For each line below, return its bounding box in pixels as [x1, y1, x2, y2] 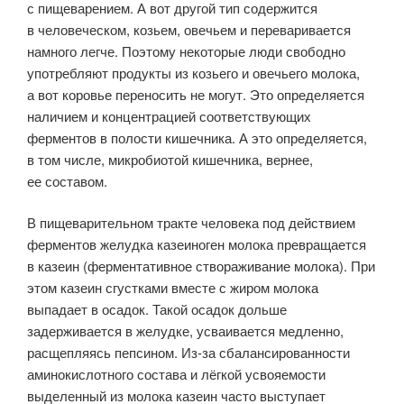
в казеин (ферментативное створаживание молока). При [27, 256, 375, 276]
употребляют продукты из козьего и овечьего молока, [27, 62, 360, 82]
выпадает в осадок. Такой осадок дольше [27, 299, 287, 319]
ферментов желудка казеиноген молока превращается [27, 234, 366, 254]
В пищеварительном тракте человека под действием [27, 213, 355, 233]
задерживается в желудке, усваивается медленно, [27, 321, 344, 341]
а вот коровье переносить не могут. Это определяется [27, 84, 364, 104]
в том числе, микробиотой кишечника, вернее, [27, 149, 313, 169]
